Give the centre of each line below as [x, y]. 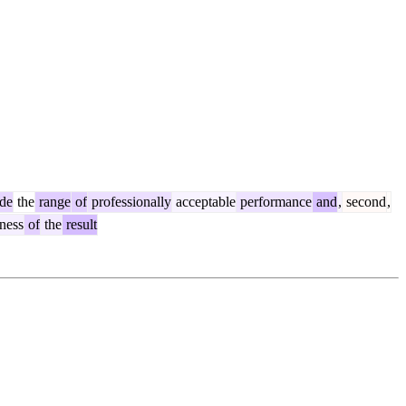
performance [274, 201]
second [364, 201]
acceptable [204, 201]
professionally [130, 201]
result [80, 224]
